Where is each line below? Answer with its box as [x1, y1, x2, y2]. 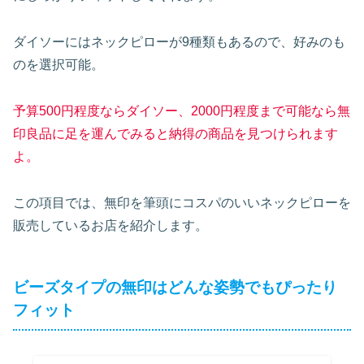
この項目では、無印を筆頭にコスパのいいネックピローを [13, 195, 351, 210]
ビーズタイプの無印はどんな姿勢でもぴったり [13, 278, 337, 296]
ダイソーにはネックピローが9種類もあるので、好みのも [13, 35, 345, 50]
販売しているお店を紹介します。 [13, 218, 208, 232]
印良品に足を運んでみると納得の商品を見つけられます [13, 126, 338, 141]
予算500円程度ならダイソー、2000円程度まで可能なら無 [13, 103, 350, 118]
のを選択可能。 [13, 58, 104, 72]
